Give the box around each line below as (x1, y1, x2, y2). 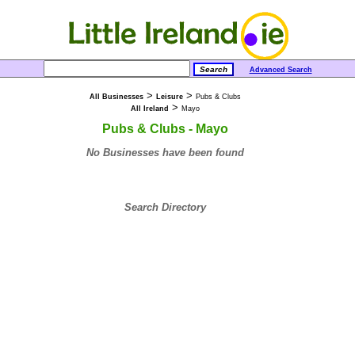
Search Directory (124, 200, 206, 213)
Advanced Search (249, 66, 312, 74)
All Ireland (131, 105, 169, 113)
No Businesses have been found (86, 146, 244, 158)
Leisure (156, 93, 183, 101)
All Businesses (90, 93, 143, 101)
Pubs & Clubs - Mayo (102, 121, 228, 136)
